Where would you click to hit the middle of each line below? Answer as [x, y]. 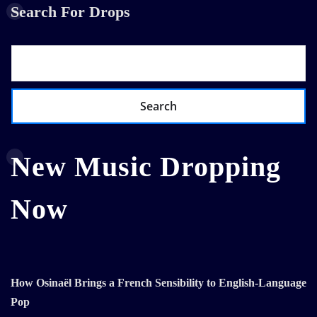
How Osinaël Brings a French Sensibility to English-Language [158, 282]
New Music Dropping [146, 166]
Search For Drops [70, 11]
